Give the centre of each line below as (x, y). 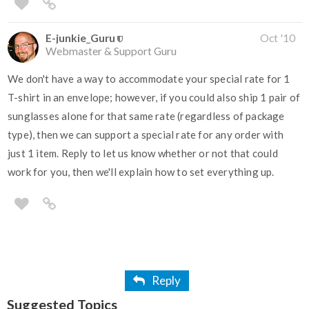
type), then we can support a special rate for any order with (146, 135)
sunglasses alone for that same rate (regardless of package (146, 116)
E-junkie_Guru (80, 38)
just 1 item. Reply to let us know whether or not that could (143, 153)
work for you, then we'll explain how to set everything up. (141, 172)
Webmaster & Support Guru (111, 51)
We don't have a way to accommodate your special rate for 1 (149, 79)
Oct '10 (278, 38)
